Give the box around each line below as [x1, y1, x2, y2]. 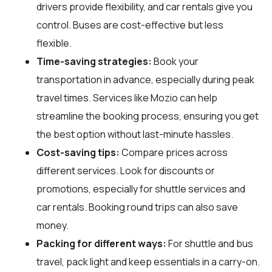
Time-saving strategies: [36, 54, 152, 68]
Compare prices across [120, 145, 228, 159]
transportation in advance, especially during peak [36, 72, 254, 86]
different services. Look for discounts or [36, 163, 215, 177]
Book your [152, 54, 199, 68]
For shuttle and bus [166, 236, 253, 250]
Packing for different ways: [36, 236, 166, 250]
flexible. [36, 36, 72, 50]
